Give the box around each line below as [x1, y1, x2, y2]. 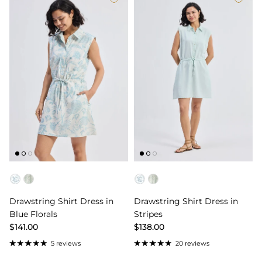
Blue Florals [9, 209, 57, 220]
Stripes [134, 209, 163, 220]
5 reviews [50, 239, 81, 248]
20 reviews [175, 239, 209, 248]
